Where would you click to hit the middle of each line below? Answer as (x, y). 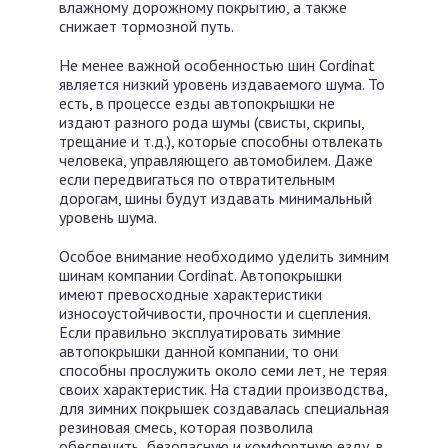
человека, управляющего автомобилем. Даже (216, 160)
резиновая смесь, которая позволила (186, 427)
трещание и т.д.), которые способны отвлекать (221, 141)
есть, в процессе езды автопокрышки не (197, 103)
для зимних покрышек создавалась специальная (224, 408)
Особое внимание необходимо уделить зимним (224, 256)
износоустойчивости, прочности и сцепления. (214, 313)
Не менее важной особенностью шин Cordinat (217, 65)
